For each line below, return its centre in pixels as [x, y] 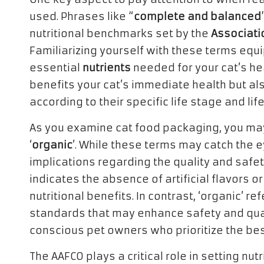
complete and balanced [197, 16]
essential [56, 68]
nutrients [107, 68]
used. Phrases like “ [82, 16]
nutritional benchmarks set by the [120, 34]
